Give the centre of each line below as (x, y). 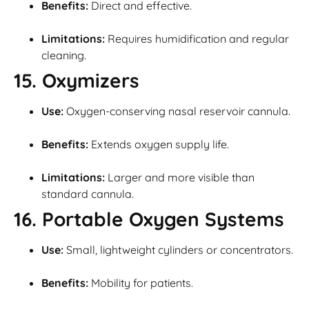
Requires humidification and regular (197, 39)
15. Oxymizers (77, 81)
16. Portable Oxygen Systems (149, 219)
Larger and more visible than (180, 178)
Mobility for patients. (141, 283)
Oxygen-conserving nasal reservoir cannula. (177, 111)
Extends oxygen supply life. (159, 144)
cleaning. (64, 56)
